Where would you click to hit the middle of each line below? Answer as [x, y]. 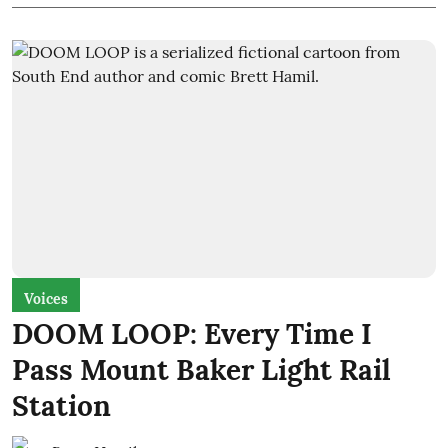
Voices [46, 299]
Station [61, 406]
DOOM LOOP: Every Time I [192, 334]
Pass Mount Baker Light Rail [201, 370]
